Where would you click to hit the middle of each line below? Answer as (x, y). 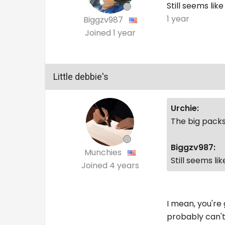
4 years (124, 165)
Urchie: (185, 108)
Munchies (104, 152)
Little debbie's (81, 76)
